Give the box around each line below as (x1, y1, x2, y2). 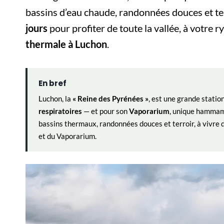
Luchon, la (38, 94, 72, 103)
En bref (38, 78, 66, 88)
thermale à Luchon (25, 38, 107, 50)
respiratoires (38, 106, 82, 115)
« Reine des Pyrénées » (72, 94, 148, 103)
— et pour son (82, 106, 129, 115)
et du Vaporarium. (38, 131, 96, 140)
